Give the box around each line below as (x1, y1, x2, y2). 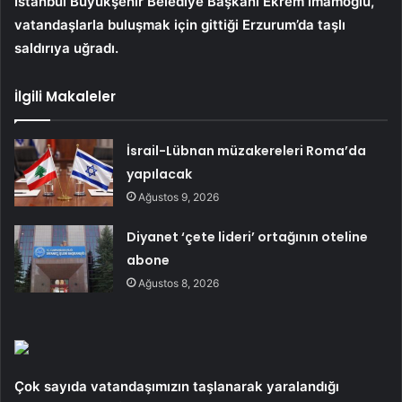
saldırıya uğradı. (14, 39, 118, 57)
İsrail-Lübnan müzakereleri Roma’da (127, 141, 367, 160)
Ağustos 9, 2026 (138, 189, 220, 204)
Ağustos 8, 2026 (138, 275, 220, 290)
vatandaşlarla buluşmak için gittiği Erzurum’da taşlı (14, 15, 345, 33)
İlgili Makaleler (14, 86, 116, 106)
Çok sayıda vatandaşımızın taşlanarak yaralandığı (14, 377, 339, 395)
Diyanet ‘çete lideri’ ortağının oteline (127, 227, 369, 246)
